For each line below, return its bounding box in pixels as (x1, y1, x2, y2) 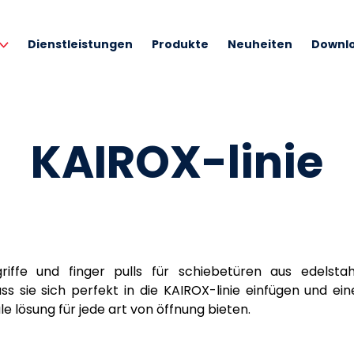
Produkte (152, 36, 209, 52)
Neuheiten (228, 36, 292, 52)
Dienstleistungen (28, 36, 133, 52)
